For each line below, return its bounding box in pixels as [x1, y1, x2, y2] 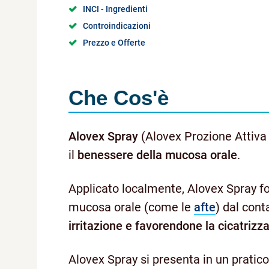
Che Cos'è [68, 85, 169, 109]
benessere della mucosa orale [77, 147, 237, 162]
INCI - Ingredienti [83, 4, 148, 14]
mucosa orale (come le [68, 199, 194, 214]
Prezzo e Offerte [83, 37, 145, 47]
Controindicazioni [83, 20, 151, 31]
